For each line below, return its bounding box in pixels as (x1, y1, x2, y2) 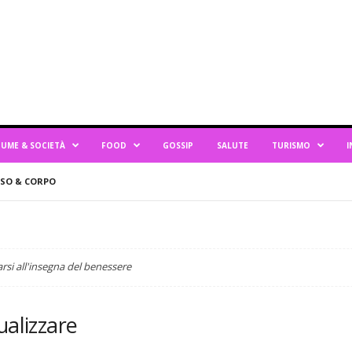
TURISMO (271, 140, 310, 151)
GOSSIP (162, 140, 193, 151)
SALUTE (216, 140, 248, 151)
